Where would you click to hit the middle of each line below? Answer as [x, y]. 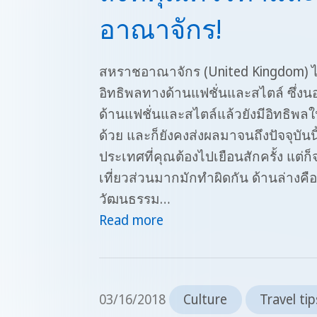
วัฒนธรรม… [135, 198]
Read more [131, 220]
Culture [206, 300]
